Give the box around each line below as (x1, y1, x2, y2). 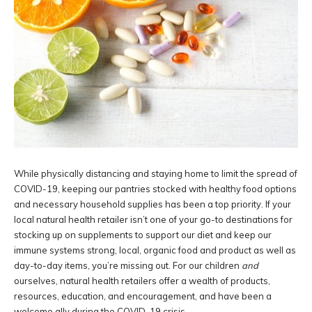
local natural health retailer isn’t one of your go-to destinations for (14, 214, 292, 226)
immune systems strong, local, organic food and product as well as (14, 244, 296, 256)
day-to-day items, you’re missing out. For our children (14, 260, 242, 272)
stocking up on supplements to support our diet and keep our (14, 229, 272, 241)
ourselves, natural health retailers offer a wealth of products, (14, 275, 270, 287)
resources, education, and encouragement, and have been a (14, 290, 272, 302)
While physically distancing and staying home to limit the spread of (14, 168, 297, 180)
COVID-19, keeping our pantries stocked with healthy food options (14, 183, 297, 195)
